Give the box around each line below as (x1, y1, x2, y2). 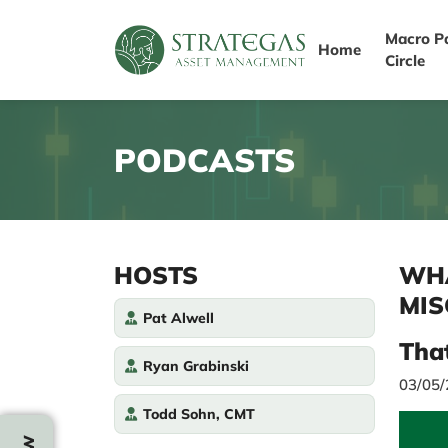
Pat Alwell (143, 309, 214, 327)
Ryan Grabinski (143, 357, 249, 375)
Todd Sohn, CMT (143, 405, 255, 423)
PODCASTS (114, 140, 295, 180)
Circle (385, 51, 426, 70)
